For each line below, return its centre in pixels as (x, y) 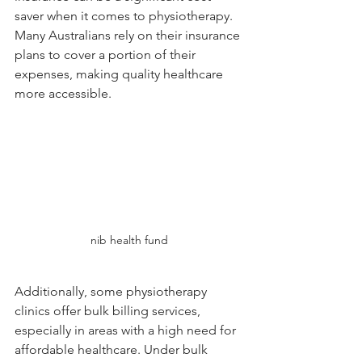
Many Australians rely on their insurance (129, 35)
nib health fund (129, 240)
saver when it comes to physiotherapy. (125, 15)
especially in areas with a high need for (127, 330)
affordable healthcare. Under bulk (113, 349)
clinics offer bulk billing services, (109, 310)
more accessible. (63, 93)
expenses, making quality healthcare (120, 74)
